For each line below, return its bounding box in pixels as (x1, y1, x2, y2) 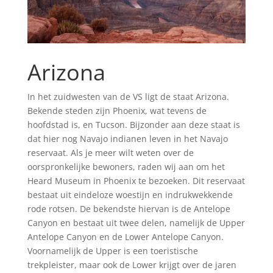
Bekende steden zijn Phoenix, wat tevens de (27, 105, 207, 117)
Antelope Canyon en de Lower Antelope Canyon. (27, 231, 224, 243)
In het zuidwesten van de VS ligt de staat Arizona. (27, 91, 229, 103)
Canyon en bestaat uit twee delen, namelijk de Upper (27, 217, 245, 229)
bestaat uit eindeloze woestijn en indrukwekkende (27, 189, 233, 201)
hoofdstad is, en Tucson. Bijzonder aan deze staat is (27, 119, 240, 131)
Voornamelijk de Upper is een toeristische (27, 245, 198, 257)
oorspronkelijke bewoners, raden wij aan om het (27, 161, 225, 173)
